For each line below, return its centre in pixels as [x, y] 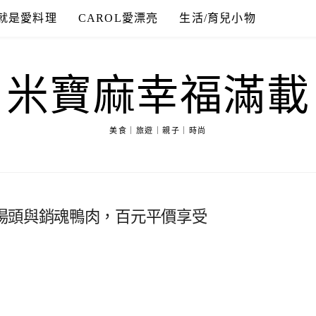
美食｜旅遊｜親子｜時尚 [158, 130]
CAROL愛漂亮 [118, 18]
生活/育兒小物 [218, 18]
